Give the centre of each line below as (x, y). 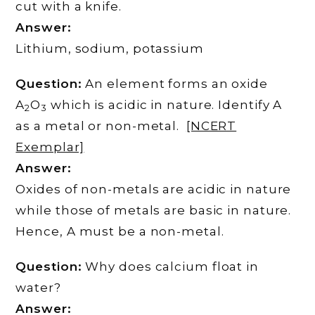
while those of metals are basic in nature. (154, 211)
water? (38, 288)
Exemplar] (50, 147)
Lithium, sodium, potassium (110, 49)
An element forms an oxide (175, 84)
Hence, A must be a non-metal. (120, 232)
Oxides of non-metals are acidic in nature (154, 189)
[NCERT (211, 126)
